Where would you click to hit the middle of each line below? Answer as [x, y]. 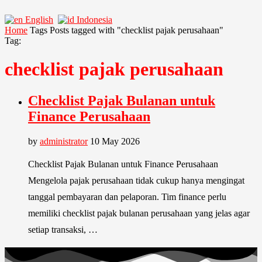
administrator [64, 141]
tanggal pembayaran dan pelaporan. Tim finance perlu [127, 196]
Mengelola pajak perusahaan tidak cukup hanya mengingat [136, 180]
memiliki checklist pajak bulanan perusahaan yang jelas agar [139, 213]
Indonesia [94, 20]
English [39, 20]
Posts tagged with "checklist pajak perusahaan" [137, 30]
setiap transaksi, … [63, 229]
